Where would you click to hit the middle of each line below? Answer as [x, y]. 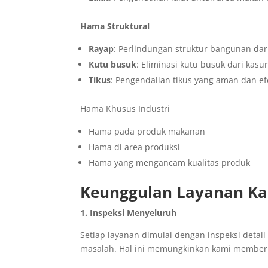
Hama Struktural [115, 26]
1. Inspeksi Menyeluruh [129, 213]
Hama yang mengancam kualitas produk [170, 163]
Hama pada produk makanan [147, 132]
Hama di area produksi [135, 147]
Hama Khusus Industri [125, 109]
